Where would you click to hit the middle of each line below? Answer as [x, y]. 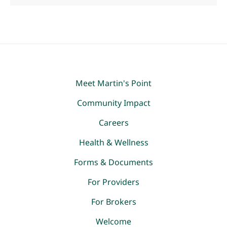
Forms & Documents [113, 162]
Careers [113, 122]
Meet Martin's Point [113, 83]
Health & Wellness [113, 142]
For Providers [113, 182]
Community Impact [113, 103]
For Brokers [113, 201]
